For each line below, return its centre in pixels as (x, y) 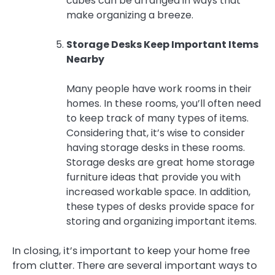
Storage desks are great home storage (161, 162)
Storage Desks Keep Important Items (162, 44)
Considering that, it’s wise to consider (156, 133)
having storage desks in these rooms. (156, 147)
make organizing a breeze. (130, 15)
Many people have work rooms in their (159, 88)
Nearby (85, 59)
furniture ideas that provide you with (153, 177)
